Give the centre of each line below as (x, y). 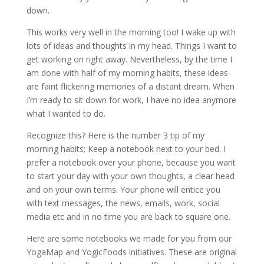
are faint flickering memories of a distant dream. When (130, 86)
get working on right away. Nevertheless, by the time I (129, 59)
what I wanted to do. (67, 113)
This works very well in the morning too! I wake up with (131, 32)
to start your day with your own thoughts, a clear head (130, 176)
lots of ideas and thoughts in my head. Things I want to (131, 45)
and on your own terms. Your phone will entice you (123, 189)
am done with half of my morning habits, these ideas (127, 72)
